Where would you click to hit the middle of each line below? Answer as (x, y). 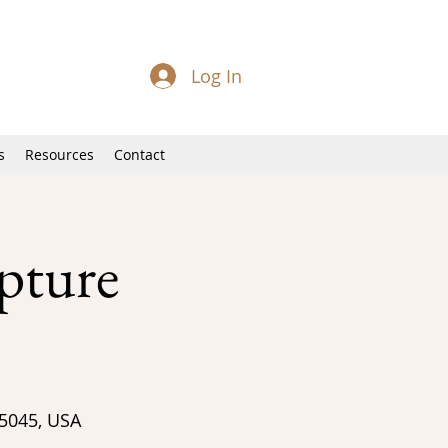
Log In (216, 75)
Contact (139, 154)
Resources (59, 154)
